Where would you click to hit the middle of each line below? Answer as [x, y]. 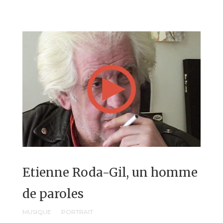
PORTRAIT [77, 212]
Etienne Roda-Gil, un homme [110, 173]
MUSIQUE [37, 212]
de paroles [53, 194]
